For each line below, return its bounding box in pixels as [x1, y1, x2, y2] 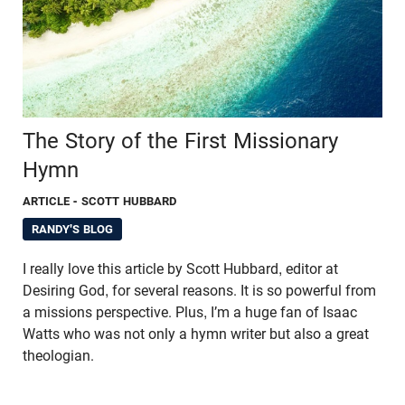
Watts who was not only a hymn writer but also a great [23, 325, 369, 343]
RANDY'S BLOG [31, 221, 114, 236]
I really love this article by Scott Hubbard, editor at [23, 259, 338, 278]
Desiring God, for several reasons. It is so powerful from [23, 281, 376, 299]
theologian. [23, 346, 94, 364]
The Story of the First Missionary [23, 127, 338, 154]
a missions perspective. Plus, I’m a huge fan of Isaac [23, 303, 357, 321]
